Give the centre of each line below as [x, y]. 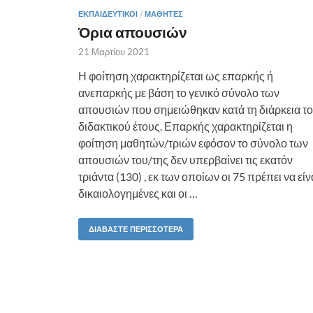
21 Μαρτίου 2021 [114, 52]
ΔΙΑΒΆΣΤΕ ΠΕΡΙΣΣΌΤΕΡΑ [136, 229]
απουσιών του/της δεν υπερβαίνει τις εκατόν [185, 160]
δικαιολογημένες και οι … [138, 193]
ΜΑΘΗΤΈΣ [164, 14]
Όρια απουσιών [133, 32]
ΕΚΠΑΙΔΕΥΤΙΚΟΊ [108, 14]
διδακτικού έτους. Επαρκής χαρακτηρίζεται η [185, 126]
